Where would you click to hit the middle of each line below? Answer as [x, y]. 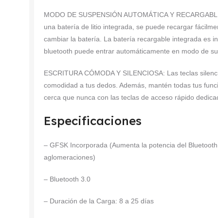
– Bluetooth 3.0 [67, 179]
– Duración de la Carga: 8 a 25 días [99, 201]
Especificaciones [93, 120]
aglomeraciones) [70, 157]
